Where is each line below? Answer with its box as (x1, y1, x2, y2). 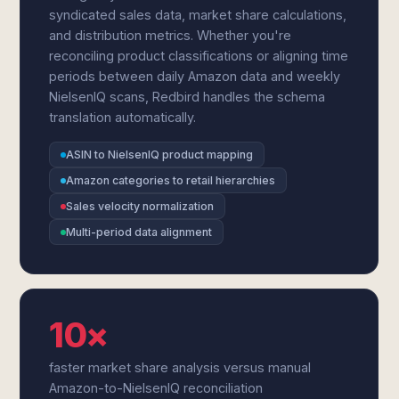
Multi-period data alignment (66, 225, 213, 239)
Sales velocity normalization (66, 199, 215, 213)
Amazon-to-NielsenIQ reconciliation (49, 380, 264, 395)
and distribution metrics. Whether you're (49, 28, 292, 43)
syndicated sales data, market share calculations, (49, 7, 347, 22)
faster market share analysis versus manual (49, 360, 312, 375)
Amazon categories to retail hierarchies (66, 174, 276, 187)
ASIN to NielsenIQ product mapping (66, 148, 254, 161)
